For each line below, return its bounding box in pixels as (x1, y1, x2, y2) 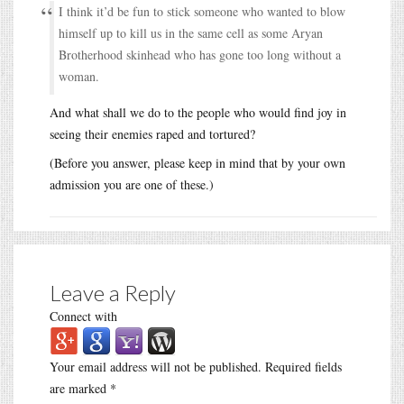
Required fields (262, 357, 342, 375)
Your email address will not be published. (50, 357, 262, 375)
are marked (50, 379, 110, 397)
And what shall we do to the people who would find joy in (50, 103, 346, 121)
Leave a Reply (50, 279, 176, 306)
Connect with (50, 307, 117, 325)
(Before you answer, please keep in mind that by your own (50, 153, 345, 171)
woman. (59, 67, 99, 85)
